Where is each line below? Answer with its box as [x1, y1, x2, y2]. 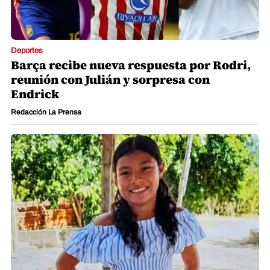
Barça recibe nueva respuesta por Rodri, [11, 57, 251, 74]
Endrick [11, 86, 59, 103]
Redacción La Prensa [11, 108, 81, 117]
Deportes [11, 46, 43, 55]
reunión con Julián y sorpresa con [11, 71, 210, 89]
